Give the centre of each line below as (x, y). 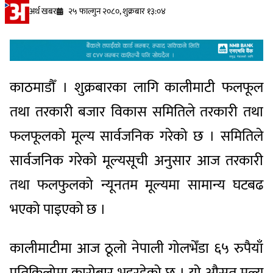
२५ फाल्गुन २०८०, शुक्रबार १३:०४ (117, 12)
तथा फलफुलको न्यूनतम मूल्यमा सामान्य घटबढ (136, 185)
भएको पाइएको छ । (58, 209)
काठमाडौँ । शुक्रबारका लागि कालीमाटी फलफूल (136, 87)
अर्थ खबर (43, 12)
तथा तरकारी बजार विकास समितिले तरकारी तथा (136, 112)
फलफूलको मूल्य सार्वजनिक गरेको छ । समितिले (136, 136)
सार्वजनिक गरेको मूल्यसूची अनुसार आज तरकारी (136, 161)
